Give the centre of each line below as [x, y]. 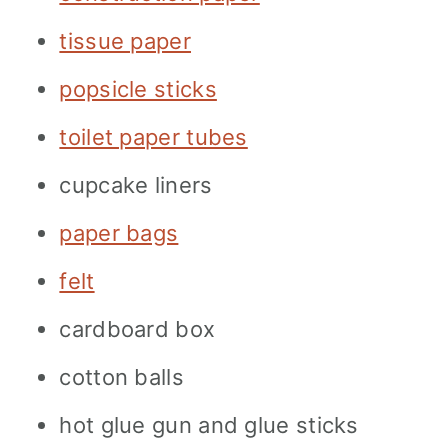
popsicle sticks [138, 88]
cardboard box [137, 328]
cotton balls [121, 376]
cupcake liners [136, 184]
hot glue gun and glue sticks [209, 424]
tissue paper [125, 40]
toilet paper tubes [153, 136]
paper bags [119, 232]
